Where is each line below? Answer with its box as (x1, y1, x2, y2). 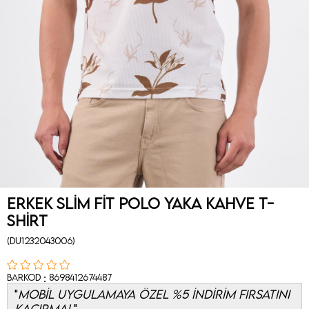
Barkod (7, 272, 41, 283)
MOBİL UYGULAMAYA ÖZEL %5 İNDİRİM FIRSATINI (18, 287, 290, 302)
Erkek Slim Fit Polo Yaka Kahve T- (7, 194, 274, 213)
